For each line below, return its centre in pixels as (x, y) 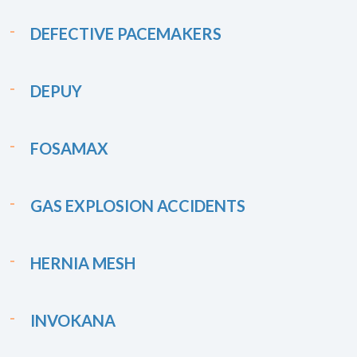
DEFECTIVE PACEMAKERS (126, 33)
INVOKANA (73, 320)
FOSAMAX (69, 148)
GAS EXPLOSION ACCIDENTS (138, 206)
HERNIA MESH (83, 263)
